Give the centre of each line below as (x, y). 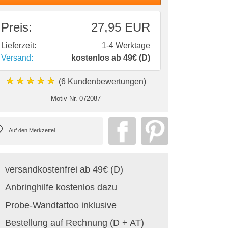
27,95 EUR (121, 27)
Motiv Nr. (64, 98)
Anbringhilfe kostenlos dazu (61, 187)
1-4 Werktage (126, 45)
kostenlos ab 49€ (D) (111, 58)
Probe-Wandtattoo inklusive (61, 205)
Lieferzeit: (19, 45)
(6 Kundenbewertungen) (101, 81)
